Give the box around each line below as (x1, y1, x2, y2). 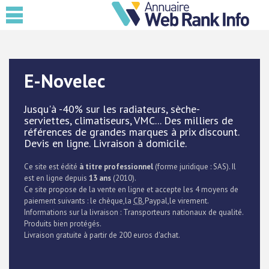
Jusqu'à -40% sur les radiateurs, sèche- (24, 102, 200, 116)
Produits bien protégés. (24, 219, 101, 229)
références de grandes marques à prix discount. (24, 125, 239, 139)
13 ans (89, 173, 111, 183)
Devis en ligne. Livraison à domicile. (24, 136, 187, 150)
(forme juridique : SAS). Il (153, 162, 236, 172)
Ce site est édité (24, 162, 79, 172)
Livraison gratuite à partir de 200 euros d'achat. (24, 230, 180, 240)
